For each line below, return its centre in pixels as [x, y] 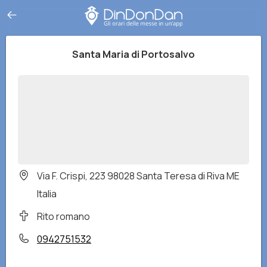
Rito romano [63, 216]
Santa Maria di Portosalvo [133, 54]
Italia [47, 194]
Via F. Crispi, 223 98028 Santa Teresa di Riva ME [138, 176]
